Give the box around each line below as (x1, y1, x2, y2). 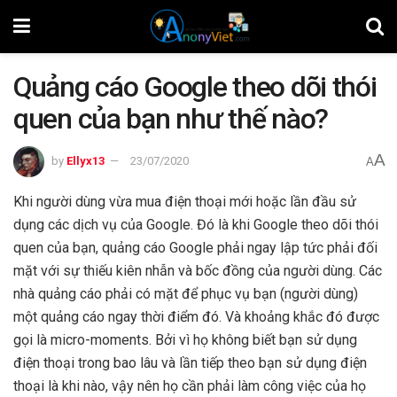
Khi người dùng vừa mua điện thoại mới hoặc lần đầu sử (13, 192, 356, 210)
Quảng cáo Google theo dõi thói (13, 70, 377, 104)
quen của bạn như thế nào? (13, 102, 328, 136)
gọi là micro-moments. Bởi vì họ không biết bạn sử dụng (13, 331, 357, 348)
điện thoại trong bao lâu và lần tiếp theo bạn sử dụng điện (13, 354, 367, 371)
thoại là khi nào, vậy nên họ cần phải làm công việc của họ (13, 377, 366, 394)
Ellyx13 (66, 153, 105, 167)
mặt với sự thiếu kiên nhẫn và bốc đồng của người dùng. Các (13, 261, 382, 279)
